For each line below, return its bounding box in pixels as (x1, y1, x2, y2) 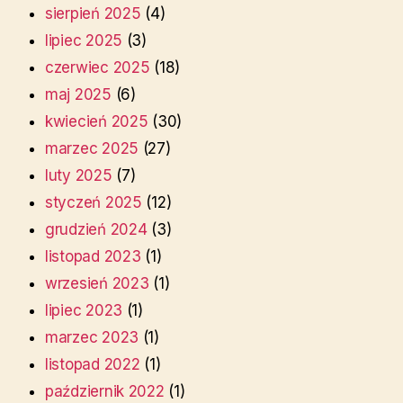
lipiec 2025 (45, 31, 123, 50)
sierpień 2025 (45, 4, 141, 23)
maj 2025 (45, 85, 112, 104)
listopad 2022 (45, 355, 140, 374)
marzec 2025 (45, 139, 139, 158)
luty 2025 (45, 166, 112, 185)
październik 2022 (45, 382, 165, 401)
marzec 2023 (45, 328, 139, 347)
